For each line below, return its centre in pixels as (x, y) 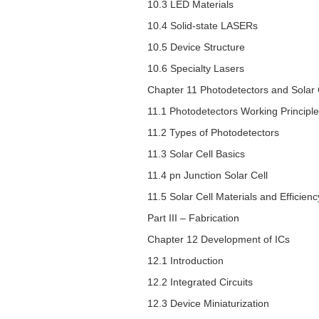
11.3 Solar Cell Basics (196, 154)
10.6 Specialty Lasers (196, 69)
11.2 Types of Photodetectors (213, 133)
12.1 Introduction (185, 261)
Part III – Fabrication (193, 218)
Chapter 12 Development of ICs (219, 240)
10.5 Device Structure (196, 47)
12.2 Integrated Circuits (200, 282)
